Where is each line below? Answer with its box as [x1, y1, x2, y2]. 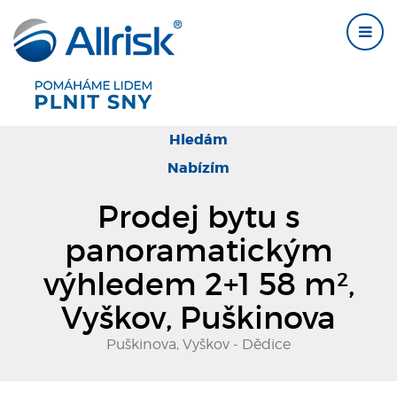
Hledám [169, 130, 228, 149]
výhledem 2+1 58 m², [43, 265, 354, 303]
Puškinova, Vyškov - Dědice [106, 336, 291, 353]
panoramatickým [64, 231, 333, 269]
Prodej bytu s [97, 198, 300, 236]
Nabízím [167, 159, 230, 177]
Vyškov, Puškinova [61, 299, 336, 337]
